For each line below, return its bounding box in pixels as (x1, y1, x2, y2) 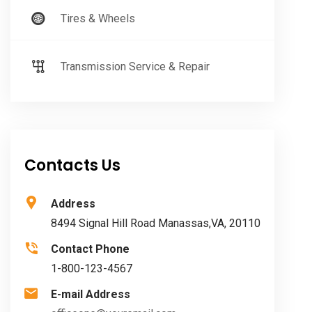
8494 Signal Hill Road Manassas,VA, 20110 (51, 217, 260, 231)
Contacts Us (24, 155, 120, 177)
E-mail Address (51, 288, 130, 302)
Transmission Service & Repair (61, 60, 210, 74)
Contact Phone (51, 242, 130, 256)
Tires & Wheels (61, 12, 135, 26)
